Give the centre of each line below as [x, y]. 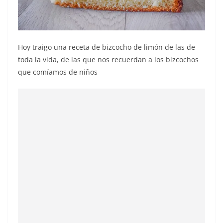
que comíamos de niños [58, 72]
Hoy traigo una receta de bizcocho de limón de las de [107, 47]
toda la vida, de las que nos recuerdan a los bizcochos [108, 59]
